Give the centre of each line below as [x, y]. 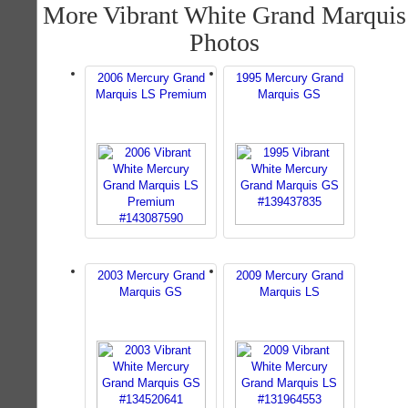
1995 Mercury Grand [289, 78]
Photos [224, 42]
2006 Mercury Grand [151, 78]
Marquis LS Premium [151, 94]
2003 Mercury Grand [151, 275]
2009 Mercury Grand [289, 275]
